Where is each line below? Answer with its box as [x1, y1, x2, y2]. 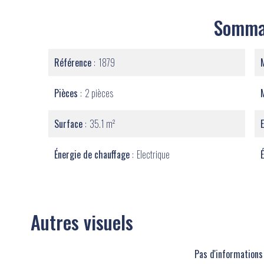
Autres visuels [31, 208, 133, 236]
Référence [54, 55, 94, 70]
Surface [54, 117, 85, 131]
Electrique [137, 147, 170, 161]
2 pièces [85, 86, 113, 100]
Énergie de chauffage [54, 147, 132, 161]
